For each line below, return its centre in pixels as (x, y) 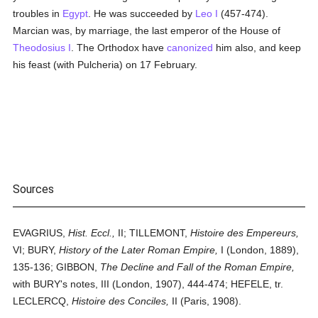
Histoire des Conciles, (121, 301)
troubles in (38, 13)
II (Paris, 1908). (205, 301)
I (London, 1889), (259, 250)
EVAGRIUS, (41, 233)
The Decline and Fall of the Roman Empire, (198, 267)
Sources (34, 189)
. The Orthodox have (119, 48)
